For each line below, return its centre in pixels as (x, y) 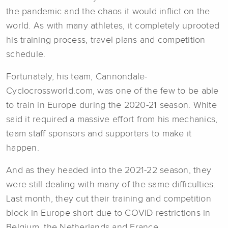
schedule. (26, 54)
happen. (23, 148)
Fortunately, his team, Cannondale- (77, 77)
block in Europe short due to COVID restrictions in (108, 213)
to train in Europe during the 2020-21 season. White (111, 105)
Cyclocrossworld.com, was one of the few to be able (112, 91)
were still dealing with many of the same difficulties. (111, 184)
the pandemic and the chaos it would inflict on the (108, 11)
